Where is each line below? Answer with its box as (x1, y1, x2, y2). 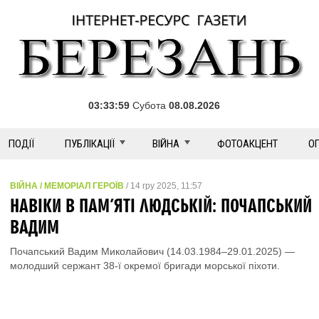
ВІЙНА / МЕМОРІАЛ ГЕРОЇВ (10, 181, 124, 191)
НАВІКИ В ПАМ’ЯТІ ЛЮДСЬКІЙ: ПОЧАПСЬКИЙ (10, 195, 312, 215)
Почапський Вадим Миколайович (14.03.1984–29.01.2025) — (10, 246, 295, 257)
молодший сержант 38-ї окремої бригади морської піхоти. (10, 260, 280, 271)
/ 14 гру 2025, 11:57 (124, 181, 202, 191)
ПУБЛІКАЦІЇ (65, 137, 115, 150)
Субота (130, 100, 169, 111)
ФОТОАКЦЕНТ (217, 137, 278, 150)
